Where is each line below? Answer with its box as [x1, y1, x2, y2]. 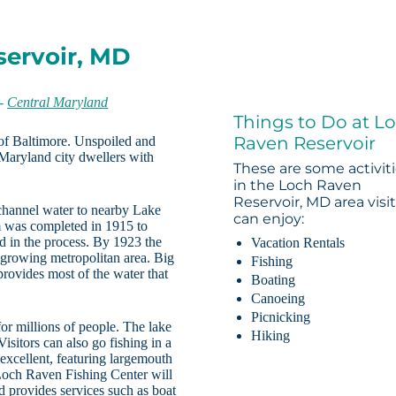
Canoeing [251, 291, 306, 307]
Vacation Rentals [251, 235, 346, 251]
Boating [251, 272, 296, 288]
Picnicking [251, 309, 311, 325]
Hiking [251, 328, 291, 344]
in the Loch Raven [233, 177, 362, 194]
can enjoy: [233, 210, 305, 228]
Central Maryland [7, 95, 109, 110]
